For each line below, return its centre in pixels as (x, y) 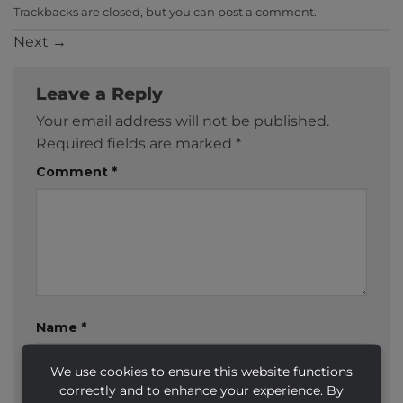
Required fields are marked (136, 143)
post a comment (266, 13)
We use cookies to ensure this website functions (201, 371)
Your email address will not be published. (183, 121)
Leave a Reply (102, 93)
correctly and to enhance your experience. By (201, 390)
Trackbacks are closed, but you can (116, 13)
